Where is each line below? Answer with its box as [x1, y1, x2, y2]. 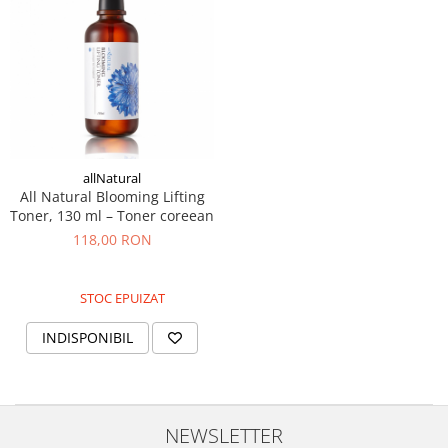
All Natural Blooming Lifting [19, 187, 205, 207]
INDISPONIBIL [42, 328, 133, 348]
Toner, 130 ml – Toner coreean [10, 206, 214, 226]
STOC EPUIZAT [77, 289, 165, 308]
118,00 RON [72, 230, 152, 250]
